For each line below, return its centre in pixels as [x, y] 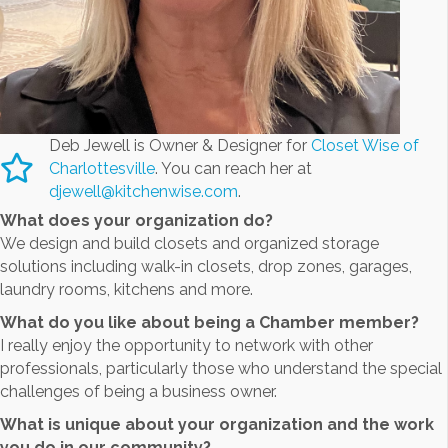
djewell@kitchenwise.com [143, 192]
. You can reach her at [233, 169]
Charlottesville [102, 169]
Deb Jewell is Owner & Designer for [180, 146]
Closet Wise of [365, 146]
